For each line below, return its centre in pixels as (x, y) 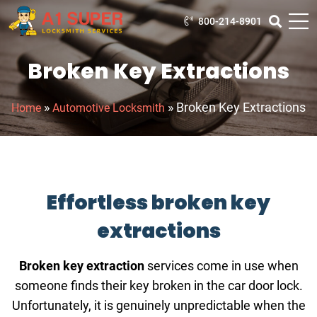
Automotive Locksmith (109, 108)
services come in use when (221, 266)
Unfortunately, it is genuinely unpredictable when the (158, 305)
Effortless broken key (158, 203)
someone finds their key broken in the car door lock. (158, 286)
